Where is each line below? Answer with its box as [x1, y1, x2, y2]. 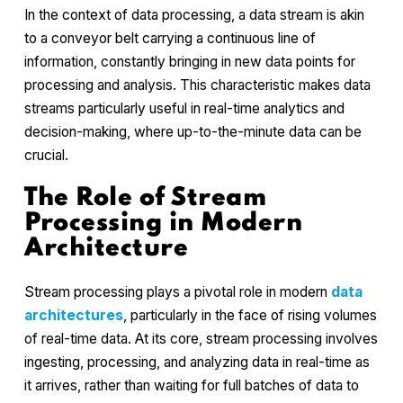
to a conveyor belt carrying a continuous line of [24, 29, 316, 47]
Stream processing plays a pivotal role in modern [24, 282, 331, 300]
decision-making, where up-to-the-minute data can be [24, 122, 362, 140]
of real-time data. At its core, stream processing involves [24, 329, 378, 347]
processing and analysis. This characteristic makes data [24, 76, 371, 94]
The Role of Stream [24, 184, 267, 211]
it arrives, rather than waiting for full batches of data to [24, 376, 359, 394]
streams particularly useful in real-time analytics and [24, 99, 345, 117]
